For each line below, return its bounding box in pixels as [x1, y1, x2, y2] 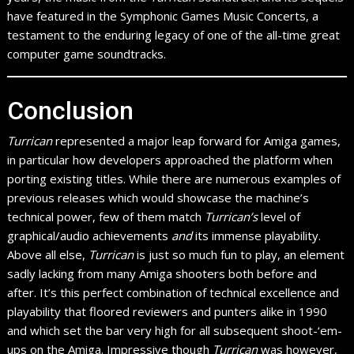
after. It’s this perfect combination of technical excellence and [7, 284, 340, 301]
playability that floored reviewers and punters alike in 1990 [7, 303, 328, 320]
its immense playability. [192, 228, 322, 244]
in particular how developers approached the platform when [7, 152, 333, 168]
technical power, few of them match [7, 209, 205, 225]
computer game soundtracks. [7, 45, 167, 62]
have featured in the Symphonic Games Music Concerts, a [7, 7, 319, 24]
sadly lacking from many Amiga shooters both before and [7, 265, 318, 282]
